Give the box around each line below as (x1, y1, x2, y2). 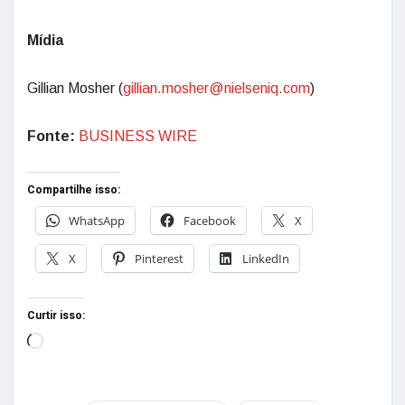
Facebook (184, 212, 236, 229)
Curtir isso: (27, 307, 85, 324)
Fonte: (27, 128, 79, 144)
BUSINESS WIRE (79, 128, 197, 144)
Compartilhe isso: (27, 182, 120, 198)
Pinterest (135, 250, 184, 267)
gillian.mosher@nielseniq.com (123, 80, 310, 96)
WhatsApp (69, 212, 125, 229)
